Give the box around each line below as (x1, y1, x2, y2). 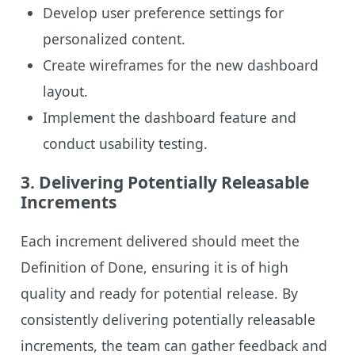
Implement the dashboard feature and (42, 107, 296, 127)
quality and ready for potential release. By (20, 283, 298, 303)
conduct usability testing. (42, 133, 208, 153)
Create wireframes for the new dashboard (42, 55, 319, 74)
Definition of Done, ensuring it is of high (20, 257, 288, 277)
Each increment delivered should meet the (20, 231, 300, 250)
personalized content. (42, 29, 185, 48)
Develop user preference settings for (42, 2, 284, 22)
